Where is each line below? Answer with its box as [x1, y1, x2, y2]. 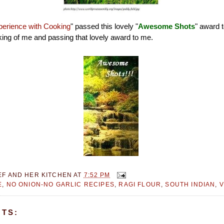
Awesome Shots [138, 22, 195, 31]
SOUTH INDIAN [165, 181, 215, 188]
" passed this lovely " [70, 22, 138, 31]
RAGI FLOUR [118, 181, 161, 188]
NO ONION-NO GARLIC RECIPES [6, 181, 114, 188]
